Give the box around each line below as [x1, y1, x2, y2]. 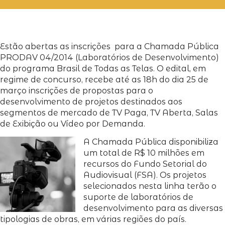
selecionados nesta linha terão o [83, 181, 216, 191]
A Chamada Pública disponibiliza [83, 137, 218, 147]
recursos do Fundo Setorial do [83, 159, 207, 169]
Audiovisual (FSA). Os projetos [83, 170, 206, 180]
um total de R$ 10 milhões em [83, 148, 204, 158]
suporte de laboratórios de [83, 192, 193, 202]
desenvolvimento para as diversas [83, 203, 223, 213]
